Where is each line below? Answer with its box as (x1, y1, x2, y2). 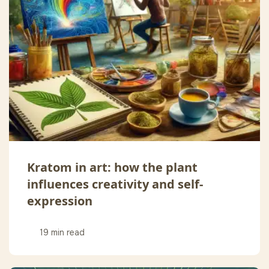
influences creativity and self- (27, 176, 203, 193)
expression (27, 193, 92, 210)
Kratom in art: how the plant (27, 159, 198, 176)
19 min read (40, 227, 85, 238)
